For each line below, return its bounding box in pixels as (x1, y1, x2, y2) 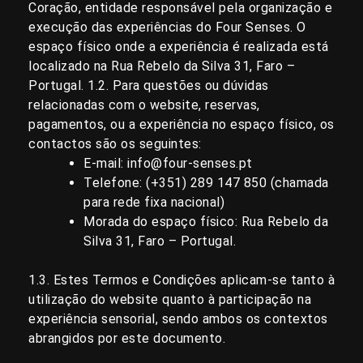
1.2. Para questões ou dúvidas (88, 78, 269, 94)
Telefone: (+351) (83, 175, 190, 191)
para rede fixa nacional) (83, 194, 224, 211)
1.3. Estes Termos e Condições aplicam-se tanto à (28, 272, 335, 288)
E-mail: (83, 156, 127, 172)
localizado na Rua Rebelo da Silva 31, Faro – (28, 58, 295, 75)
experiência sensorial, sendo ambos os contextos (28, 311, 328, 327)
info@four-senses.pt (127, 156, 253, 172)
